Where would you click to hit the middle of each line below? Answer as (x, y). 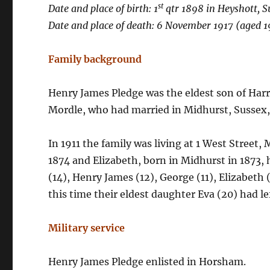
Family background (95, 59)
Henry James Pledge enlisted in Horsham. (147, 262)
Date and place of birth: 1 (103, 8)
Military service (87, 228)
